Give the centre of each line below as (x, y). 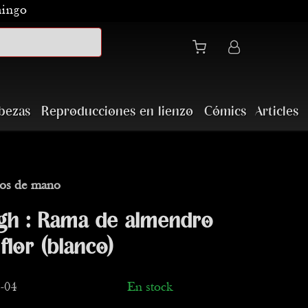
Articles (277, 112)
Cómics (225, 112)
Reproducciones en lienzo (117, 112)
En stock (150, 288)
